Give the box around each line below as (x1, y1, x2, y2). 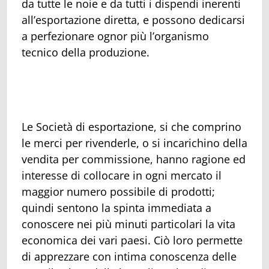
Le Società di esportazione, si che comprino (22, 119, 241, 134)
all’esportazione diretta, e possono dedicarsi (22, 13, 245, 28)
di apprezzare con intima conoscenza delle (22, 249, 237, 264)
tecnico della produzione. (22, 45, 150, 60)
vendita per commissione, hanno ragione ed (22, 152, 246, 167)
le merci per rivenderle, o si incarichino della (22, 136, 247, 151)
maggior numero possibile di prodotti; (22, 184, 215, 199)
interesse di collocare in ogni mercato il (22, 168, 222, 183)
